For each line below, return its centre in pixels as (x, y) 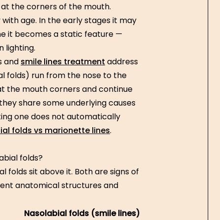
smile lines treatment (63, 62)
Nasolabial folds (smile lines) (82, 213)
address (122, 62)
